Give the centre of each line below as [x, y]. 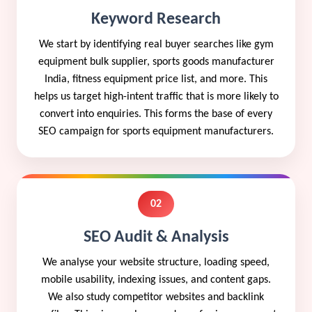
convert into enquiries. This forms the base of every [156, 114]
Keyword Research [156, 19]
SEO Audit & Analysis [156, 237]
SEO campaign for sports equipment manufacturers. [156, 131]
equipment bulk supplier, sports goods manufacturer [156, 62]
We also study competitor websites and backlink [156, 297]
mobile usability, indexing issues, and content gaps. [156, 280]
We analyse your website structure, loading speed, [156, 262]
